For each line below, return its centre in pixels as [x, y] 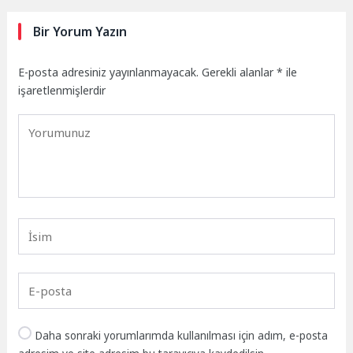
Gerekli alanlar [240, 72]
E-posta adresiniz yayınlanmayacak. [109, 72]
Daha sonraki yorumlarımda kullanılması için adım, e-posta [182, 336]
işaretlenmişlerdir [62, 90]
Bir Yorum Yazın [80, 31]
